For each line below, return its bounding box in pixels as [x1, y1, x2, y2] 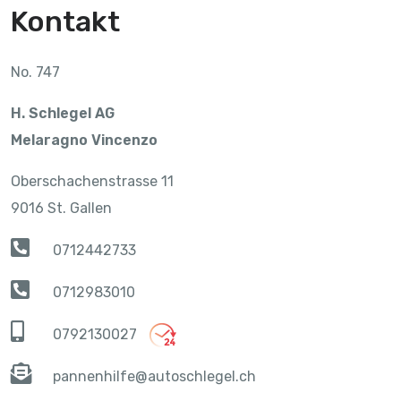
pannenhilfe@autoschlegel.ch [53, 367, 257, 385]
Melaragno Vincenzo [11, 131, 158, 149]
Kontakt [11, 4, 120, 38]
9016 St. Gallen [11, 199, 112, 217]
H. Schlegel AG [11, 104, 115, 122]
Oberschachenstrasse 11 [11, 172, 174, 190]
